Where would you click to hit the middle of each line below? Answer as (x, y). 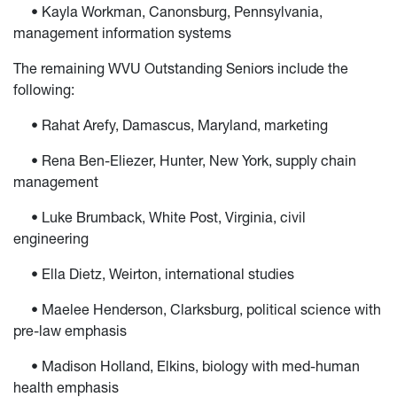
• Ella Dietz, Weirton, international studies (154, 274)
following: (44, 90)
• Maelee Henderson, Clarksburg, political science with (197, 310)
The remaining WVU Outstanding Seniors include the (181, 69)
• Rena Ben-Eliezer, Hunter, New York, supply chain (185, 161)
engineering (51, 239)
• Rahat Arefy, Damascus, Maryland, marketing (171, 125)
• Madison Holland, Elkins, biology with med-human (187, 366)
